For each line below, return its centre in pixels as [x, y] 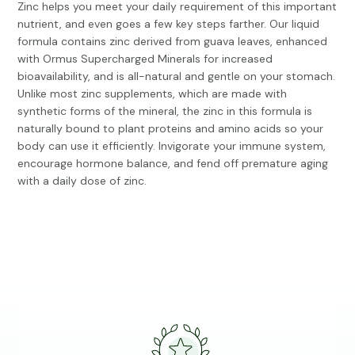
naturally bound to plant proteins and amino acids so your [171, 129]
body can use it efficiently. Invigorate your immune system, [172, 146]
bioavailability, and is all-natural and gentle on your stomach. [177, 76]
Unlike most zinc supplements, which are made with [153, 94]
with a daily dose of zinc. [82, 181]
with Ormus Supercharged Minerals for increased [145, 59]
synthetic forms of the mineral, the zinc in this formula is [165, 111]
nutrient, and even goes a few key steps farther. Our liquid [169, 24]
